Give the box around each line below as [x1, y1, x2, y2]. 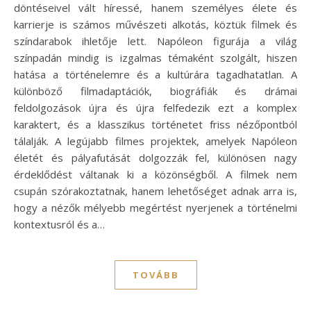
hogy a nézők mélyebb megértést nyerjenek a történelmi [14, 200, 297, 215]
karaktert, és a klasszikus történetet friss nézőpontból [14, 117, 297, 131]
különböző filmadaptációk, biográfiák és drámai [14, 83, 297, 98]
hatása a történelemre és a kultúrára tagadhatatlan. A [14, 67, 297, 81]
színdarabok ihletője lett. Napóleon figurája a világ [14, 33, 297, 48]
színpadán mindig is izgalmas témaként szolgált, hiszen [14, 50, 297, 65]
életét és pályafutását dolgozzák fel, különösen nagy [14, 150, 297, 165]
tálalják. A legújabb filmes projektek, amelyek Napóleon [14, 133, 297, 148]
